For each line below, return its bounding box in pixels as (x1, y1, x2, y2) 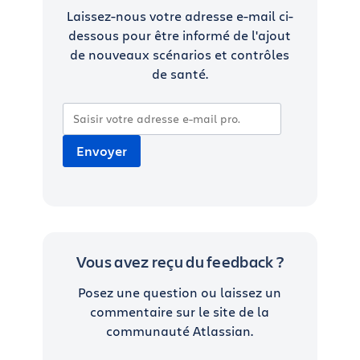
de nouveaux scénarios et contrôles (70, 46, 290, 63)
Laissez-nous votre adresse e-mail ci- (66, 7, 293, 24)
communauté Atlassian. (106, 322, 254, 339)
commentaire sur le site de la (90, 303, 270, 320)
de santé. (151, 65, 208, 82)
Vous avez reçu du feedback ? (76, 251, 284, 272)
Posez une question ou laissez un (78, 284, 282, 301)
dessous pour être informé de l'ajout (68, 27, 292, 43)
